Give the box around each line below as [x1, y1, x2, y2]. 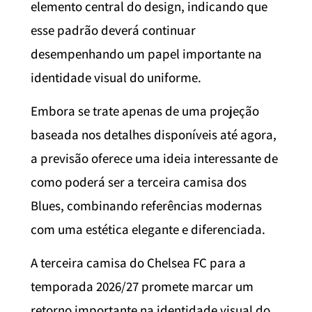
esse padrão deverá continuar [31, 21, 196, 38]
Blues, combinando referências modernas [31, 197, 262, 214]
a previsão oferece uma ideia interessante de [31, 150, 278, 167]
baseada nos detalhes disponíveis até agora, [31, 126, 276, 143]
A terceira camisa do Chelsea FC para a [31, 254, 246, 272]
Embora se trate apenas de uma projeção [31, 102, 259, 120]
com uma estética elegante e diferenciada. [31, 221, 265, 238]
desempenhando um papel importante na [31, 45, 262, 62]
